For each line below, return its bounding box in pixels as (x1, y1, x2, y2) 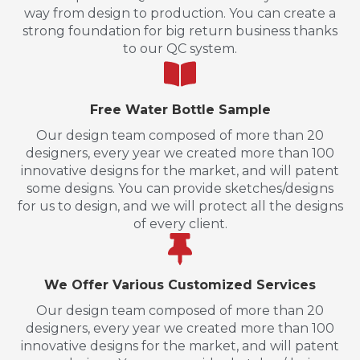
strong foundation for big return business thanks (22, 22, 337, 39)
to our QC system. (123, 40, 237, 56)
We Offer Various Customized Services (44, 276, 316, 292)
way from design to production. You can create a (24, 5, 336, 21)
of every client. (133, 215, 227, 231)
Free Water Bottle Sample (89, 101, 271, 117)
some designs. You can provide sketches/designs (27, 180, 333, 196)
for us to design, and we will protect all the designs (17, 198, 343, 214)
